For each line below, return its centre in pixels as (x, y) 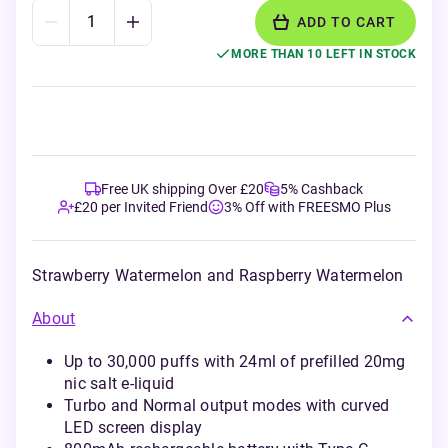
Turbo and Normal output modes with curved (227, 405)
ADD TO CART (346, 22)
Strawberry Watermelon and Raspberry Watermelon (218, 275)
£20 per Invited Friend (140, 207)
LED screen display (133, 427)
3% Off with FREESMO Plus (307, 207)
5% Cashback (321, 189)
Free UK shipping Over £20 (182, 189)
